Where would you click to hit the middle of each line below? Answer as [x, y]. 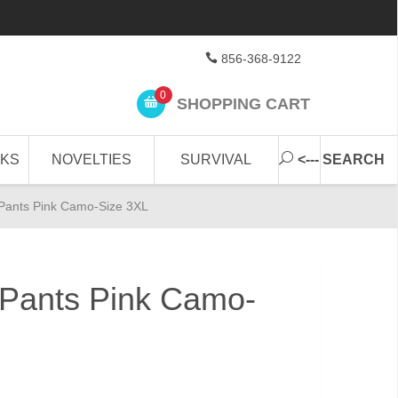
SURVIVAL [216, 159]
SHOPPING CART [241, 103]
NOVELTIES [92, 159]
